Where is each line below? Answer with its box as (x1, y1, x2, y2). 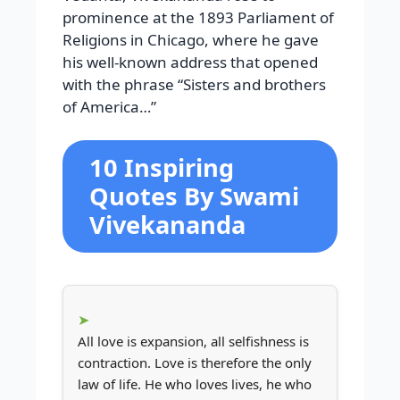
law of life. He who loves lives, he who (78, 375, 312, 394)
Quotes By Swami (89, 179, 299, 213)
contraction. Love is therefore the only (78, 354, 312, 372)
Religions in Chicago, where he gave (62, 29, 319, 50)
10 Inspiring (89, 151, 234, 185)
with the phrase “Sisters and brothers (62, 73, 326, 95)
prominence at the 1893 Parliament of (62, 6, 334, 28)
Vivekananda (89, 208, 246, 242)
